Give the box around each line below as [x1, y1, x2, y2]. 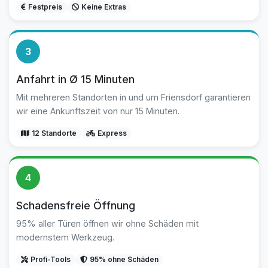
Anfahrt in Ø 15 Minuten [16, 73, 135, 86]
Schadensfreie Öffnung [16, 199, 135, 212]
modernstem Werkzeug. [16, 232, 114, 242]
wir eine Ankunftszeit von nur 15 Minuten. [16, 106, 179, 116]
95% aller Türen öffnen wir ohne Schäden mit [16, 218, 199, 229]
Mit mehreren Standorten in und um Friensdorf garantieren [16, 92, 251, 102]
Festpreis [28, 2, 62, 11]
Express [98, 129, 127, 138]
